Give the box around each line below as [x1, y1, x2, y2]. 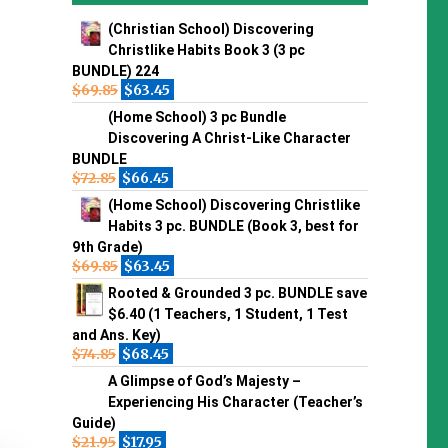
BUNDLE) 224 [71, 62, 159, 79]
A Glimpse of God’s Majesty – [107, 372, 301, 389]
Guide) [71, 414, 116, 431]
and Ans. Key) [71, 326, 161, 343]
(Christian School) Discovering [107, 20, 314, 37]
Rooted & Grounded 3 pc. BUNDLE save [107, 284, 367, 301]
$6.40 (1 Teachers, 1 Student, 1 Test [107, 305, 348, 322]
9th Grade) [71, 238, 143, 255]
